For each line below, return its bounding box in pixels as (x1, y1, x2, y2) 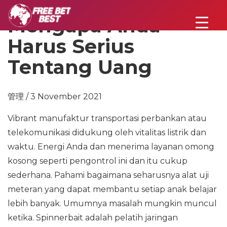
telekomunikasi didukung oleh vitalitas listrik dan (8, 128, 206, 137)
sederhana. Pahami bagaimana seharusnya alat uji (8, 170, 209, 180)
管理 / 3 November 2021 (8, 92, 102, 101)
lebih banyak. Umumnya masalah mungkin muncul (8, 199, 217, 208)
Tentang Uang (8, 55, 152, 79)
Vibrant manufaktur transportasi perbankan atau (8, 113, 207, 123)
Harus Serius (8, 34, 134, 58)
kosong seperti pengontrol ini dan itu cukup (8, 156, 187, 166)
